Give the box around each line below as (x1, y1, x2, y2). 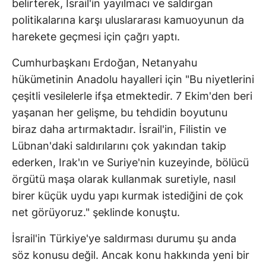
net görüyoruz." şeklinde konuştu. (12, 206, 180, 219)
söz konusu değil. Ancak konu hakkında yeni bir (12, 249, 249, 262)
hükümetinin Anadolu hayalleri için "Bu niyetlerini (12, 73, 254, 86)
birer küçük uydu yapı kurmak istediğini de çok (12, 189, 243, 202)
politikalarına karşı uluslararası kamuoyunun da (12, 14, 244, 27)
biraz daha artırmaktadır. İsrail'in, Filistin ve (12, 123, 226, 136)
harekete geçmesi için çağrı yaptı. (12, 30, 180, 43)
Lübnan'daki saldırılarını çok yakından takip (12, 140, 226, 153)
